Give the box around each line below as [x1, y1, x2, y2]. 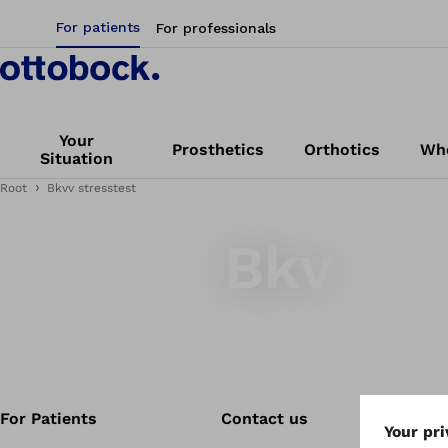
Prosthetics [172, 140, 265, 159]
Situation [39, 149, 113, 168]
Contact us [221, 409, 308, 428]
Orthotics [304, 140, 381, 159]
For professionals [156, 20, 276, 36]
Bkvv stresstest [47, 181, 136, 195]
